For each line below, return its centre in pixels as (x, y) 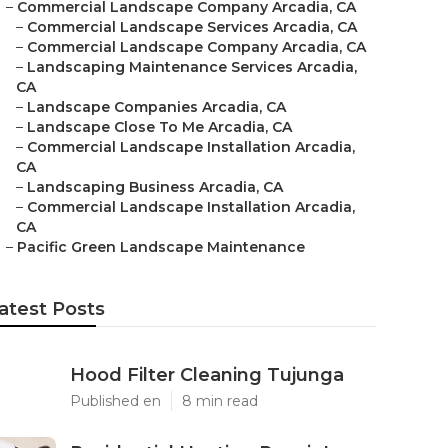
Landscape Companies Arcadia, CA (156, 107)
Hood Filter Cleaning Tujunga (207, 375)
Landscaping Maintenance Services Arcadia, (192, 67)
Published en (115, 401)
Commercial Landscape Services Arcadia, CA (192, 27)
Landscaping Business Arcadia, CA (155, 187)
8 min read (220, 401)
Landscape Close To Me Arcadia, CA (159, 127)
